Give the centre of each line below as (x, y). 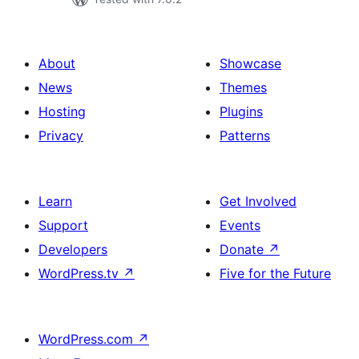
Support (63, 225)
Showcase (250, 63)
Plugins (241, 111)
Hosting (62, 111)
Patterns (245, 135)
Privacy (61, 135)
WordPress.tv (81, 273)
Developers (73, 249)
